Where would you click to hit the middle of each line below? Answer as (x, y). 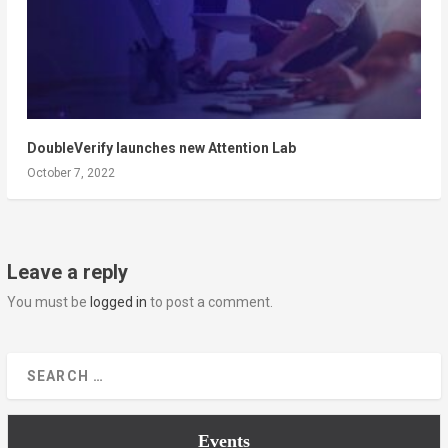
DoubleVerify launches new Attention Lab (161, 147)
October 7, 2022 (70, 172)
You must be (48, 301)
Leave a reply (67, 271)
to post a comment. (209, 301)
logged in (118, 301)
